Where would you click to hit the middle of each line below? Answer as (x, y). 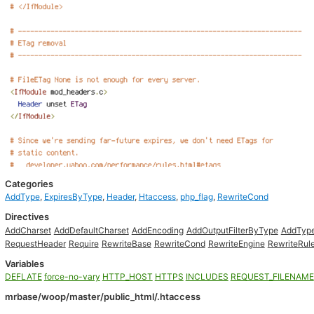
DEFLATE (23, 277)
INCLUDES (207, 277)
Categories (29, 184)
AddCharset (28, 230)
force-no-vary (72, 277)
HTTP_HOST (127, 277)
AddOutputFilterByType (232, 230)
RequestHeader (35, 244)
